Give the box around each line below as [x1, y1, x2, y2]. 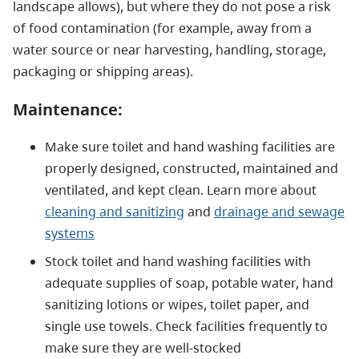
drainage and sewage [214, 202, 345, 220]
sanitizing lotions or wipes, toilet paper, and [45, 295, 309, 313]
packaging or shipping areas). [13, 62, 193, 80]
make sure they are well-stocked [45, 338, 241, 357]
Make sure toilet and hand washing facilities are [45, 137, 335, 155]
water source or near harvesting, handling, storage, [13, 40, 326, 58]
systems [45, 224, 95, 242]
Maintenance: [13, 98, 123, 120]
